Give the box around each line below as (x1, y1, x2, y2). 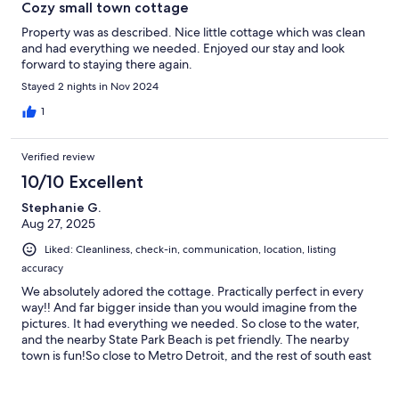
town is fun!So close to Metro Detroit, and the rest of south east (21, 347, 371, 364)
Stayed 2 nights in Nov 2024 (21, 79, 159, 94)
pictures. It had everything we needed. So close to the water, (21, 315, 360, 332)
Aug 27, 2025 (21, 216, 95, 232)
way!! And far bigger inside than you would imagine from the (21, 299, 357, 316)
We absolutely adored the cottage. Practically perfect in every (21, 283, 363, 300)
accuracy (21, 261, 63, 276)
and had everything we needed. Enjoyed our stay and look (21, 40, 345, 57)
